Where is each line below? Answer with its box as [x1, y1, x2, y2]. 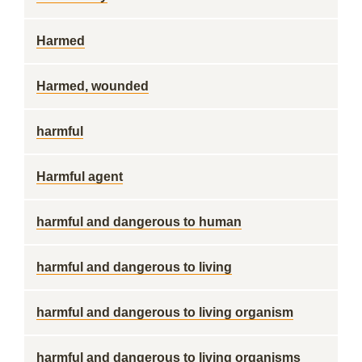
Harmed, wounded [36, 79, 149, 93]
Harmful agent [36, 170, 123, 183]
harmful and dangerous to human [36, 215, 242, 229]
